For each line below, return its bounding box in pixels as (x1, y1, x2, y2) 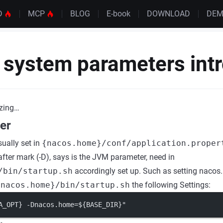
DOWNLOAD (146, 8, 190, 18)
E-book (106, 8, 130, 18)
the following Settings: (130, 180, 211, 190)
